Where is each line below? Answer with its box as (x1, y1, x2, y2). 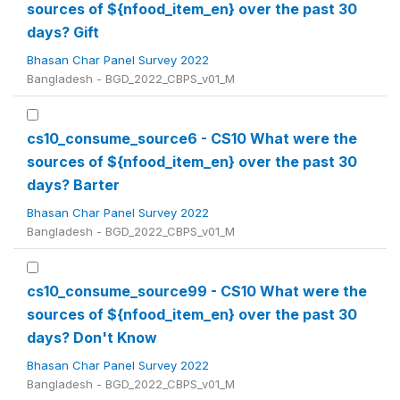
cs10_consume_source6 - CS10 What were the (27, 129, 357, 147)
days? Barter (27, 176, 120, 194)
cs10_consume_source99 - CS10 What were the (27, 282, 367, 300)
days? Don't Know (27, 329, 157, 346)
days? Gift (27, 23, 99, 41)
